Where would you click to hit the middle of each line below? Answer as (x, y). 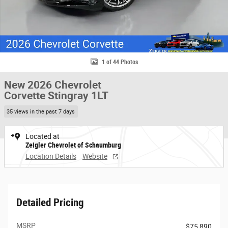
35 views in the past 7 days (41, 111)
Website (95, 156)
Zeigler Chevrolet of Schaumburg (73, 145)
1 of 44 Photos (120, 62)
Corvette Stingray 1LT (56, 96)
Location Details (51, 156)
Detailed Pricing (50, 202)
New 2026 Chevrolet (53, 85)
